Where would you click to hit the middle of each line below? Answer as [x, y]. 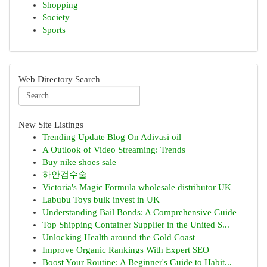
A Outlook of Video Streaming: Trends [114, 150]
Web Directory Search [59, 79]
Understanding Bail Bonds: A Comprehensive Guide [139, 212]
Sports [54, 30]
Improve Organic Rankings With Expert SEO [126, 250]
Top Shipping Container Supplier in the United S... [136, 225]
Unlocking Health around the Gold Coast [119, 237]
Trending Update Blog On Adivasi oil [112, 137]
